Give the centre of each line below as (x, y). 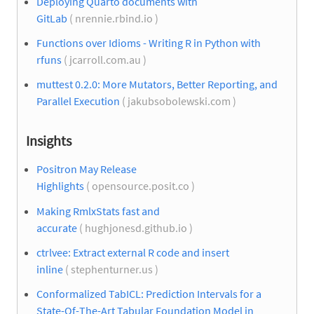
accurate (57, 227)
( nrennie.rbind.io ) (114, 18)
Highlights (60, 186)
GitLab (52, 18)
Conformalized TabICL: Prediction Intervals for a (149, 293)
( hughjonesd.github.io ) (136, 227)
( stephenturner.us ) (112, 269)
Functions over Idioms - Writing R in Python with (149, 43)
